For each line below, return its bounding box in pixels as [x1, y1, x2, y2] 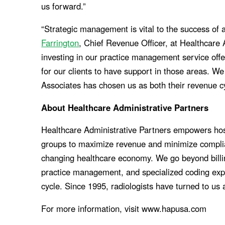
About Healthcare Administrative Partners [41, 101, 209, 114]
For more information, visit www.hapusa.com [41, 202, 207, 215]
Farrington [41, 36, 79, 49]
